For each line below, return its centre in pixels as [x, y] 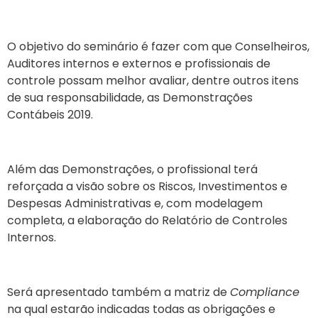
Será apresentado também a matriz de [119, 292]
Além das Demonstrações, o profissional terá [132, 169]
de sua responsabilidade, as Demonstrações [130, 98]
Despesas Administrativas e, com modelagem [135, 203]
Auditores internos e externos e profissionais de [139, 64]
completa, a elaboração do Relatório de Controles [147, 220]
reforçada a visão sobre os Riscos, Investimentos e [147, 186]
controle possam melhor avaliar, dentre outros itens [153, 81]
